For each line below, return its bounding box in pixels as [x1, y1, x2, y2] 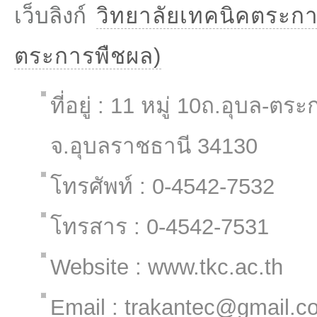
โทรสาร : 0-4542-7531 [50, 214, 269, 239]
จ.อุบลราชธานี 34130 [50, 134, 258, 158]
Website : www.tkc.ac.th [50, 255, 283, 279]
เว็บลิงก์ [14, 4, 97, 28]
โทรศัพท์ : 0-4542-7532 [50, 174, 275, 199]
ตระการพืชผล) [14, 44, 161, 69]
